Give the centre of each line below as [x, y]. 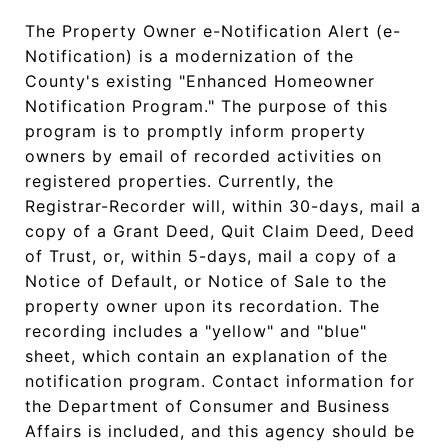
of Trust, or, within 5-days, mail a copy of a [211, 256]
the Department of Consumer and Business [207, 406]
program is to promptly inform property [195, 131]
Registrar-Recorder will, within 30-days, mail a [223, 206]
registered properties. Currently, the [179, 181]
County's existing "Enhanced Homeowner [200, 81]
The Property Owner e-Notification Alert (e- [213, 31]
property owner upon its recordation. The [202, 306]
